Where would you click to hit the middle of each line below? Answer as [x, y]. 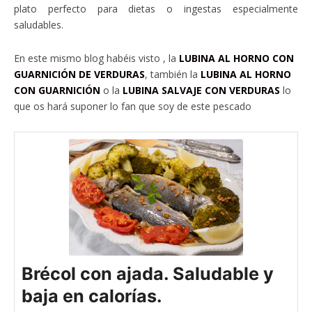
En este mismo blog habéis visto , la [96, 58]
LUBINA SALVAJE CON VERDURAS [201, 91]
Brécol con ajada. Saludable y [148, 274]
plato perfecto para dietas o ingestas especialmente [156, 9]
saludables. [39, 25]
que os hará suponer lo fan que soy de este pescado [133, 107]
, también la [173, 75]
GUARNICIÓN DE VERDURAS [79, 75]
